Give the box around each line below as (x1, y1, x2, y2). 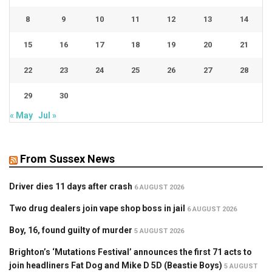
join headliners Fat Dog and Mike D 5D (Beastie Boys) (9, 260, 222, 271)
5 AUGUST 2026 (134, 227, 184, 236)
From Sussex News (20, 152, 115, 166)
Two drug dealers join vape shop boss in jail (9, 203, 185, 214)
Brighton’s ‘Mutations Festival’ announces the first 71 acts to (9, 247, 252, 257)
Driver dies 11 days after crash (9, 182, 132, 192)
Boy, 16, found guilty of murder (9, 225, 132, 236)
